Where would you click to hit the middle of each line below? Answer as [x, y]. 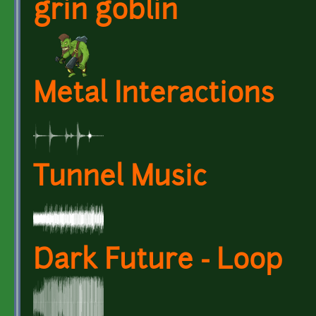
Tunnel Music [120, 178]
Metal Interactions [154, 95]
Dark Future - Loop [158, 262]
